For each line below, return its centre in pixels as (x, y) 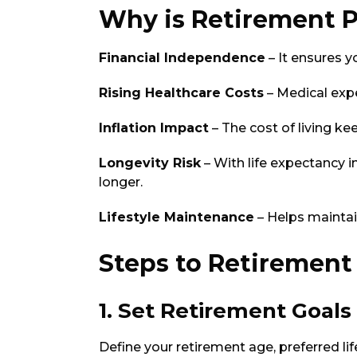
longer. (121, 182)
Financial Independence (182, 57)
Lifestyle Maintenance (177, 217)
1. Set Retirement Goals (225, 310)
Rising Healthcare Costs (181, 92)
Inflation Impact (154, 127)
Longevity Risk (150, 163)
